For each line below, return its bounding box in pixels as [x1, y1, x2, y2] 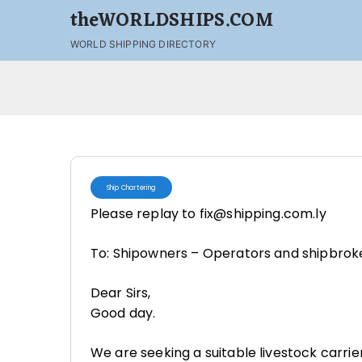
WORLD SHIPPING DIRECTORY [70, 38, 216, 50]
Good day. [90, 304, 156, 322]
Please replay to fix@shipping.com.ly [90, 204, 326, 223]
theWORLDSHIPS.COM [70, 5, 273, 38]
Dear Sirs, [90, 284, 151, 302]
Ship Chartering [107, 183, 157, 192]
